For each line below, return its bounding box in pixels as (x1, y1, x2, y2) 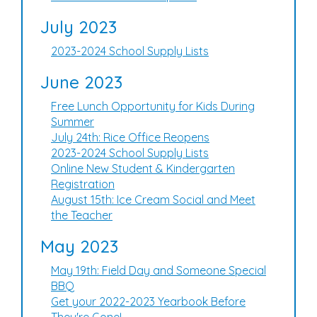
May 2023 (40, 236, 118, 257)
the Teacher (51, 208, 113, 222)
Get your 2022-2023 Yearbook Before (51, 294, 246, 309)
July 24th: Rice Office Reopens (51, 130, 209, 144)
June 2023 (40, 71, 122, 93)
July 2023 (40, 16, 117, 38)
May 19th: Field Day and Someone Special (51, 263, 266, 277)
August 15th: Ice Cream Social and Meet (51, 192, 255, 207)
